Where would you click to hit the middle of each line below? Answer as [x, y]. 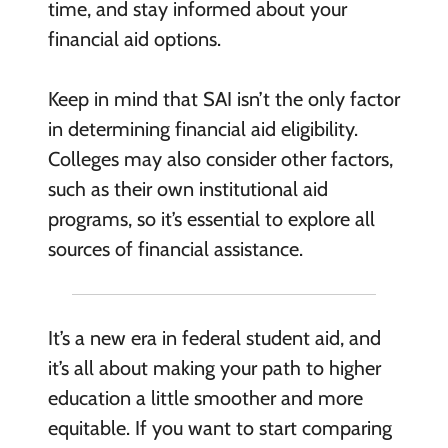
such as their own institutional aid [187, 189]
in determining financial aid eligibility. [202, 129]
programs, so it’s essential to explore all [211, 219]
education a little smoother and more [205, 397]
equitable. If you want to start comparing [219, 427]
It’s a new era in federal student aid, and [214, 337]
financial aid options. [134, 39]
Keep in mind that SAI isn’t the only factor [223, 99]
